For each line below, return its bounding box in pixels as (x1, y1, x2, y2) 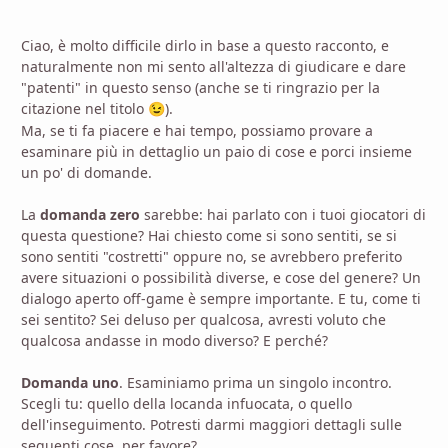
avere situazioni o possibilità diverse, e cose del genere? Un (21, 268, 421, 288)
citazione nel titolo (21, 99, 148, 119)
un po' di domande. (21, 163, 152, 183)
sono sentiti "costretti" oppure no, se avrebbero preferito (21, 247, 402, 267)
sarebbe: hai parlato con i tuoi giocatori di (140, 205, 426, 225)
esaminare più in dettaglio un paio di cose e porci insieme (21, 142, 412, 162)
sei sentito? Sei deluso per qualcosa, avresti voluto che (21, 310, 386, 330)
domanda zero (40, 205, 140, 225)
